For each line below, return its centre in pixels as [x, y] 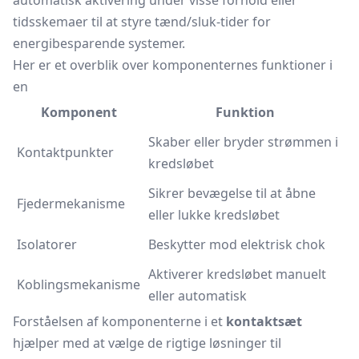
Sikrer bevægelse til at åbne [232, 193]
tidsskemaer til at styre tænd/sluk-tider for [142, 22]
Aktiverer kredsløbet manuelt [237, 274]
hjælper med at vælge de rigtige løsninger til [147, 343]
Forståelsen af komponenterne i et [119, 321]
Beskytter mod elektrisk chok [237, 244]
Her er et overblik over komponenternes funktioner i [173, 65]
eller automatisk [198, 296]
